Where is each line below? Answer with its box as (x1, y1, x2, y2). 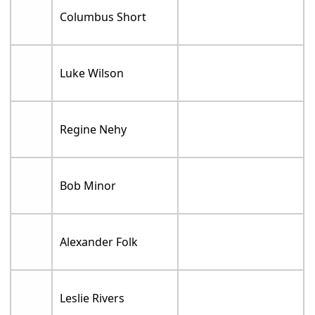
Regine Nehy (60, 122, 127, 138)
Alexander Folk (60, 234, 139, 250)
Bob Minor (60, 178, 117, 194)
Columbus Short (60, 9, 147, 25)
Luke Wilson (60, 65, 124, 82)
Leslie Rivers (60, 290, 125, 307)
